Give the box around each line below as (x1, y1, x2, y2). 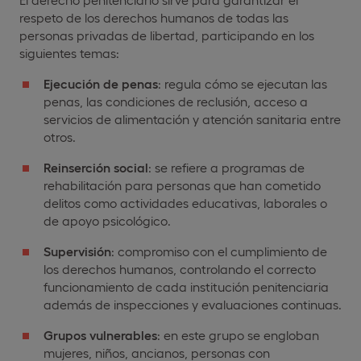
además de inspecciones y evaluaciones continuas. (44, 296, 342, 312)
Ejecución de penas (44, 75, 158, 91)
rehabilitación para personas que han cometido (44, 176, 321, 193)
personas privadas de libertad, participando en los (19, 27, 314, 43)
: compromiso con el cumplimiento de (111, 243, 327, 259)
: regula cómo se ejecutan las (158, 75, 327, 91)
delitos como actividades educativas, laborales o (44, 194, 327, 210)
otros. (44, 128, 76, 144)
